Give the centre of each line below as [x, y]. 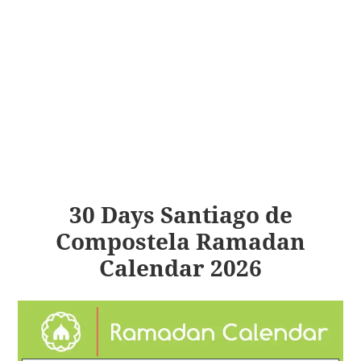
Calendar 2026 [180, 268]
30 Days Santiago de [180, 215]
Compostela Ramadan [180, 241]
